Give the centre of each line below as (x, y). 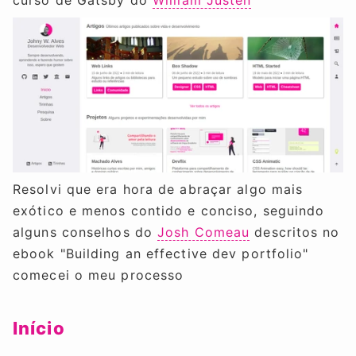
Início (39, 328)
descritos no (295, 232)
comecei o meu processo (99, 275)
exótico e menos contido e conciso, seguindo (169, 210)
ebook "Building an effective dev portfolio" (161, 253)
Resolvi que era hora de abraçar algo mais (158, 189)
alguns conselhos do (85, 232)
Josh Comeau (204, 232)
